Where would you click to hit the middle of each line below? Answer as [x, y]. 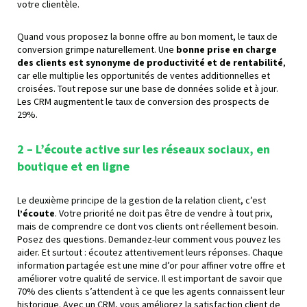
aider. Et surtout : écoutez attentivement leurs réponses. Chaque [150, 253]
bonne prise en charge [226, 50]
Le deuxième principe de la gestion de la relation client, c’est [142, 200]
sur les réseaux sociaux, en [195, 149]
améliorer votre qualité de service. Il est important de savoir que [150, 279]
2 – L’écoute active [69, 149]
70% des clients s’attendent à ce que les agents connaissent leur [151, 292]
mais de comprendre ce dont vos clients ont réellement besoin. [148, 226]
